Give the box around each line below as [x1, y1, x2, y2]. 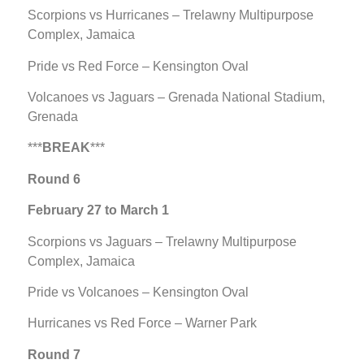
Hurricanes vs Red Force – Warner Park [28, 316, 257, 331]
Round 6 [28, 171, 80, 186]
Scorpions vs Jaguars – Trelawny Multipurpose [28, 234, 297, 249]
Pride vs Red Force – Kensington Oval [28, 58, 249, 73]
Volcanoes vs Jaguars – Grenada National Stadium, [28, 90, 325, 104]
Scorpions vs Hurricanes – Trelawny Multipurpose [28, 8, 314, 23]
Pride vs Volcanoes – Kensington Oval [28, 284, 249, 299]
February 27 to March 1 [28, 203, 169, 218]
